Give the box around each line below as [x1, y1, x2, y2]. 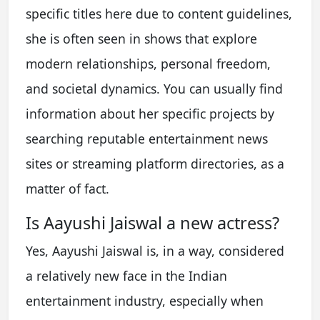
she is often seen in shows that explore [26, 29, 257, 47]
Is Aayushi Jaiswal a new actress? [26, 211, 279, 234]
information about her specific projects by [26, 104, 274, 122]
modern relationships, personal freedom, [26, 54, 271, 72]
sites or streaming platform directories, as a [26, 154, 284, 172]
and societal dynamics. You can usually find [26, 79, 283, 97]
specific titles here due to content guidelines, [26, 4, 292, 22]
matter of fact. [26, 179, 109, 197]
